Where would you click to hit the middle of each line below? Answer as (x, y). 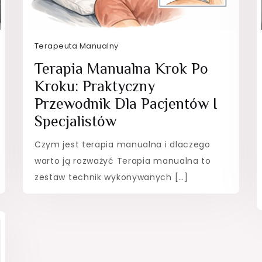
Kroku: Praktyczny (94, 86)
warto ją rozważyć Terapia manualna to (123, 161)
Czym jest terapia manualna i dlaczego (122, 144)
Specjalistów (75, 121)
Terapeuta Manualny (76, 46)
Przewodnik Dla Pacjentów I (125, 104)
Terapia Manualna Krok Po (121, 68)
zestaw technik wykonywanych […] (111, 177)
